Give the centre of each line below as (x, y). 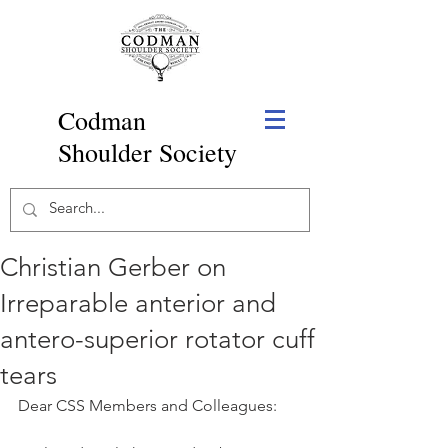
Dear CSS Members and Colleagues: (147, 405)
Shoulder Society (147, 152)
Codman (102, 120)
